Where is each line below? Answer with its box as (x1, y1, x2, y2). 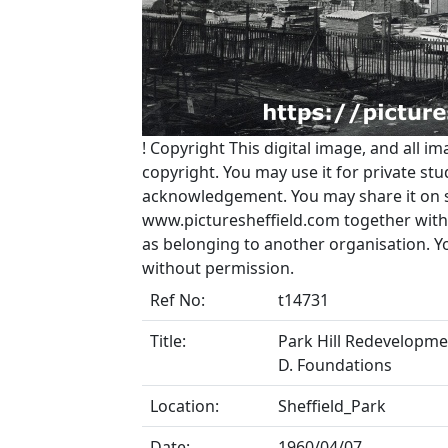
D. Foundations (278, 354, 392, 376)
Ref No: (150, 289, 205, 311)
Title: (150, 330, 186, 352)
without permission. (142, 257, 294, 279)
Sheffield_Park (278, 395, 386, 417)
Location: (150, 395, 219, 417)
